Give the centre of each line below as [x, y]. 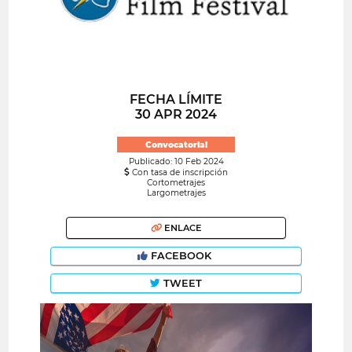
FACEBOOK [181, 256]
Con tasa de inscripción [179, 173]
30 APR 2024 [176, 115]
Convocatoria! [176, 145]
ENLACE [181, 227]
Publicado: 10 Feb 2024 [176, 162]
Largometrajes [176, 193]
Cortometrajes [176, 183]
